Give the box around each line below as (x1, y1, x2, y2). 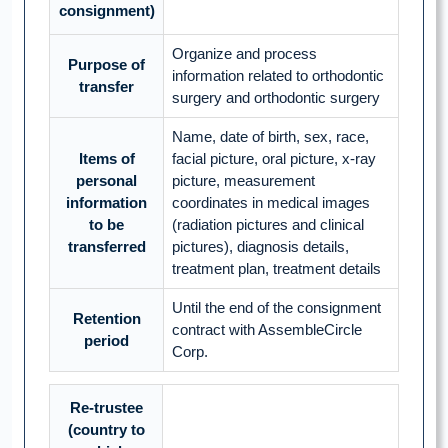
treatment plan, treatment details (172, 260, 381, 278)
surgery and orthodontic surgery (172, 89, 380, 107)
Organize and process (172, 45, 317, 63)
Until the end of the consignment (172, 299, 381, 317)
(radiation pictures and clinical (172, 216, 364, 234)
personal (76, 172, 137, 190)
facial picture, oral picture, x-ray (172, 150, 376, 168)
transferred (67, 238, 146, 256)
